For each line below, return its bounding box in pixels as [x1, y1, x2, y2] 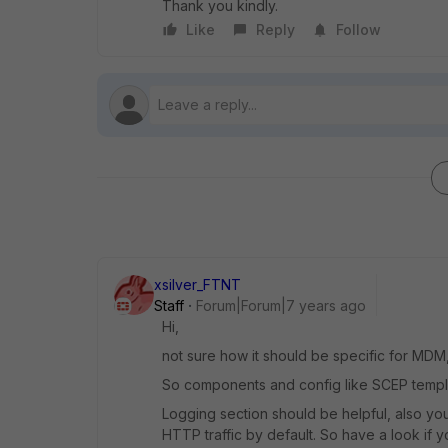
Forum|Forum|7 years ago [196, 297, 366, 314]
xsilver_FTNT [154, 276, 241, 293]
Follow [336, 21, 381, 38]
